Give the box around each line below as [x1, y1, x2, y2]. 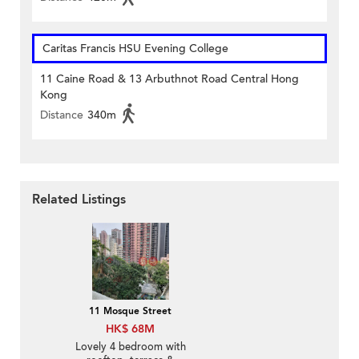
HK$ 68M [106, 321, 155, 337]
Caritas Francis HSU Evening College [42, 40, 228, 56]
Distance [40, 107, 83, 123]
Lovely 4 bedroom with [75, 339, 186, 354]
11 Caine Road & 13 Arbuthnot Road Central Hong [40, 71, 299, 87]
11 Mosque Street [89, 304, 171, 317]
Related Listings [32, 190, 126, 208]
